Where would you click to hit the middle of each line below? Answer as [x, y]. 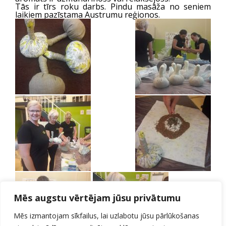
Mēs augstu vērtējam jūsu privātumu [97, 198]
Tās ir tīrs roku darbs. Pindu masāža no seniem [113, 7]
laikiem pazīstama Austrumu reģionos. [88, 15]
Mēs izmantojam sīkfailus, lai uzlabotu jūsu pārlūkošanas [106, 216]
